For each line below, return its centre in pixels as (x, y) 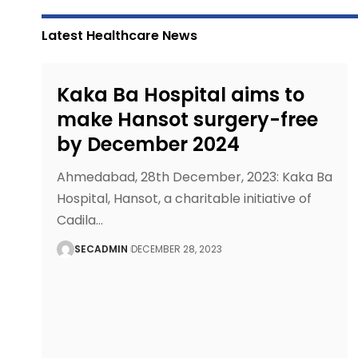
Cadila (77, 221)
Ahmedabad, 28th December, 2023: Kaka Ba (195, 177)
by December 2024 (149, 145)
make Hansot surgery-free (188, 120)
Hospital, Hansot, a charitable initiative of (185, 199)
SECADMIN (101, 249)
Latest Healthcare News (119, 36)
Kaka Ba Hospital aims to (181, 95)
